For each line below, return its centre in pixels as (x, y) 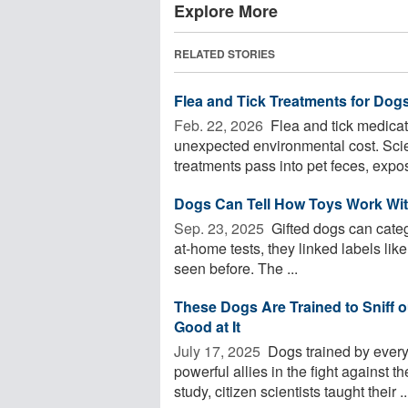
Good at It (207, 326)
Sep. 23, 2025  (221, 228)
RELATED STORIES (224, 53)
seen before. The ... (236, 268)
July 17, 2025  (219, 351)
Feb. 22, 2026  (220, 125)
